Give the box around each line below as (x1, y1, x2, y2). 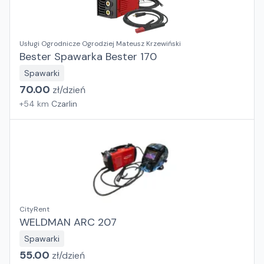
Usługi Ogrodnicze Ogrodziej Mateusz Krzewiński (19, 39, 181, 48)
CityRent (19, 204, 49, 214)
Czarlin (51, 98, 77, 109)
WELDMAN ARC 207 (19, 215, 117, 229)
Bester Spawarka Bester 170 (19, 49, 157, 64)
